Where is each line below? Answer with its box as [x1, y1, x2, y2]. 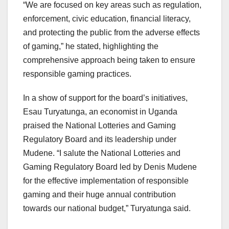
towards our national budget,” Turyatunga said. [23, 204, 191, 213]
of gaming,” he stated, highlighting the [23, 42, 158, 51]
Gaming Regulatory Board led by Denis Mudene [23, 163, 197, 172]
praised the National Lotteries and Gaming [23, 121, 176, 130]
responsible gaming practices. [23, 70, 131, 79]
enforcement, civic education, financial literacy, [23, 14, 191, 24]
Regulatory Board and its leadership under [23, 135, 176, 144]
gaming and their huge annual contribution [23, 190, 176, 199]
